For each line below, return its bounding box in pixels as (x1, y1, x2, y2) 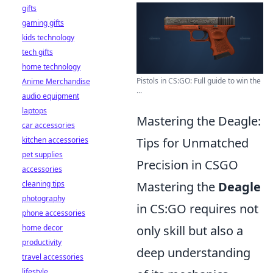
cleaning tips (22, 179, 65, 189)
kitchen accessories (22, 135, 88, 145)
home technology (22, 62, 80, 72)
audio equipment (22, 91, 79, 101)
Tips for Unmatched (136, 135, 249, 152)
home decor (22, 222, 63, 233)
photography (22, 193, 65, 204)
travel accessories (22, 252, 83, 262)
